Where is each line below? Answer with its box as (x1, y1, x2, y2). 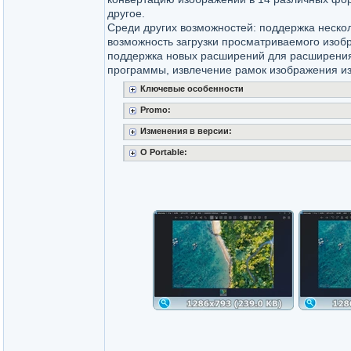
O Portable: (139, 147, 187, 157)
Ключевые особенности (139, 84, 244, 93)
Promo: (139, 105, 171, 114)
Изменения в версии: (139, 126, 232, 136)
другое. (107, 7, 145, 20)
